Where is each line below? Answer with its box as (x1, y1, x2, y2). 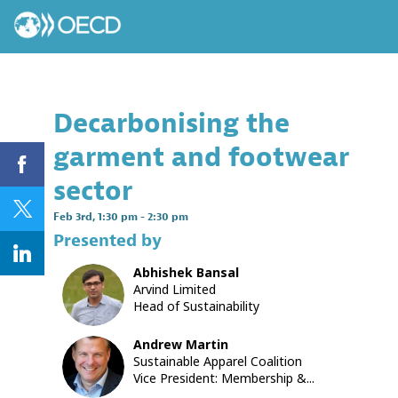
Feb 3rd (53, 210, 92, 224)
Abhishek (133, 264, 193, 282)
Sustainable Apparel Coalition (133, 353, 302, 370)
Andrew (133, 336, 182, 354)
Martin (186, 336, 228, 354)
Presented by (53, 229, 162, 251)
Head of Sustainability (133, 298, 259, 315)
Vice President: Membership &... (133, 370, 314, 387)
